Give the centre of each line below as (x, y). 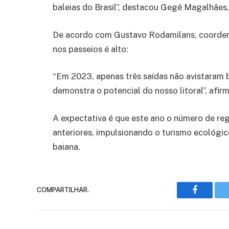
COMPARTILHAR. (63, 190)
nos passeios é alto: (90, 49)
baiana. (66, 146)
